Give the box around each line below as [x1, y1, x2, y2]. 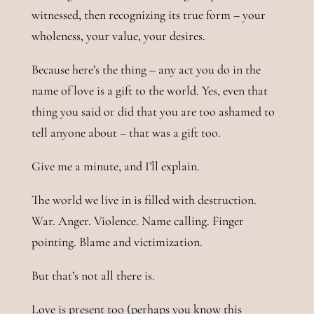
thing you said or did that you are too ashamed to [31, 104, 275, 120]
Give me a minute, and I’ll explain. [31, 158, 203, 175]
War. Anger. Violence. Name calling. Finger [31, 213, 244, 229]
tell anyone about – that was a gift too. [31, 125, 229, 141]
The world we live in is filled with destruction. [31, 192, 257, 208]
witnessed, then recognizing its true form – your [31, 7, 266, 23]
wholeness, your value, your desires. [31, 28, 208, 44]
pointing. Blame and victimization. [31, 234, 205, 250]
